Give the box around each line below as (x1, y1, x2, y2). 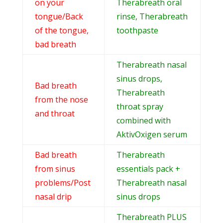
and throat (34, 108, 75, 119)
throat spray (116, 101, 163, 112)
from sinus (34, 163, 75, 174)
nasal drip (34, 191, 72, 202)
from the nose (34, 94, 88, 105)
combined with (116, 114, 171, 126)
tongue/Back (34, 10, 83, 22)
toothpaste (116, 24, 158, 36)
